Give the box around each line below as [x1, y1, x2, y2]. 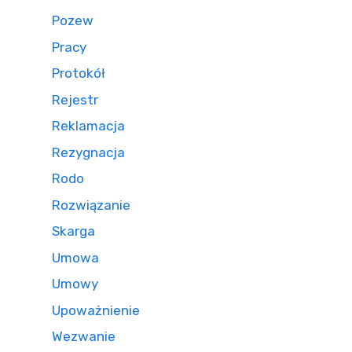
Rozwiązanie [52, 196, 130, 213]
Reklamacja [52, 118, 125, 134]
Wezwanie [52, 328, 115, 344]
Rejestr [52, 91, 98, 108]
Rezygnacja [52, 144, 125, 160]
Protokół [52, 65, 105, 81]
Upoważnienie [52, 302, 140, 318]
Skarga [52, 223, 95, 239]
